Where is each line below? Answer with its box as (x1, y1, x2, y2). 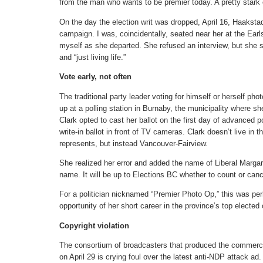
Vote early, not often (59, 72, 131, 82)
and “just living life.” (59, 52, 126, 62)
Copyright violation (59, 221, 129, 230)
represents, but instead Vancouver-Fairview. (59, 139, 208, 148)
